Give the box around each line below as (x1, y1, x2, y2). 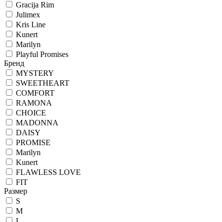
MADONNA (14, 118, 58, 127)
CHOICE (14, 108, 46, 117)
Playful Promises (14, 50, 68, 58)
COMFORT (14, 88, 55, 97)
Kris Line (14, 20, 46, 29)
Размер (4, 186, 27, 195)
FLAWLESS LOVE (14, 167, 81, 176)
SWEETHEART (14, 78, 69, 87)
